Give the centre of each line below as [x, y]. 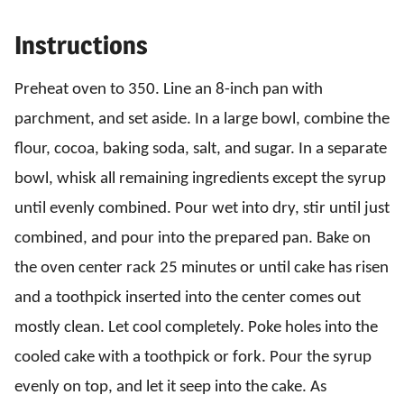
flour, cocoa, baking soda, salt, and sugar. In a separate [201, 149]
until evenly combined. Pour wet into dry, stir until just [202, 208]
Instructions [84, 45]
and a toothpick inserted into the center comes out [188, 298]
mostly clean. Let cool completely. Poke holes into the [196, 327]
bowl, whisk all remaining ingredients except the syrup [200, 179]
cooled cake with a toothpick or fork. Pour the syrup [193, 357]
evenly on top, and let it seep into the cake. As [170, 387]
